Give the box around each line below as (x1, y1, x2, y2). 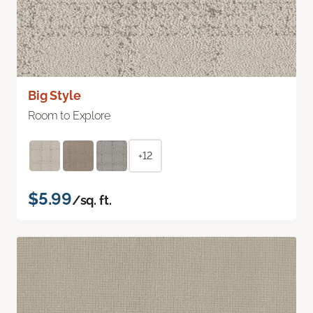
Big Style (28, 87, 81, 103)
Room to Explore (28, 108, 110, 122)
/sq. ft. (71, 192, 112, 208)
